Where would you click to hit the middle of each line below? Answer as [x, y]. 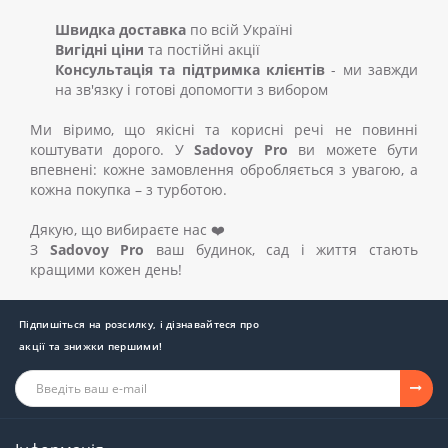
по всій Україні [239, 29]
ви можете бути [353, 149]
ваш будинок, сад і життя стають [281, 249]
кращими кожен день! [108, 269]
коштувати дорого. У [112, 149]
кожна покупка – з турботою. [128, 189]
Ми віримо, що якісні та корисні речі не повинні [224, 129]
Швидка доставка [120, 29]
